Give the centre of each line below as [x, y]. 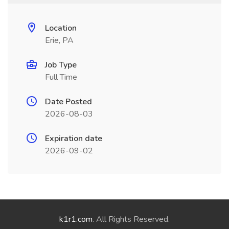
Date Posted [68, 102]
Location [61, 28]
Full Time [61, 77]
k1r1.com [76, 219]
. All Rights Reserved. [131, 219]
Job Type [61, 65]
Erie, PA [59, 40]
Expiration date [74, 139]
